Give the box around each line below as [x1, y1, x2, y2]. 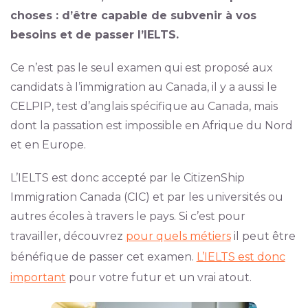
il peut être [230, 230, 296, 243]
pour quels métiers [125, 230, 231, 243]
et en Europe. [10, 138, 86, 151]
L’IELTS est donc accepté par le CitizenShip [10, 171, 245, 184]
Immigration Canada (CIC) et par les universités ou [10, 190, 283, 203]
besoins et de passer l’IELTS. [10, 28, 182, 41]
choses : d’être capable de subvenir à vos [10, 9, 256, 22]
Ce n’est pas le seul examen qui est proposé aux [10, 61, 273, 74]
